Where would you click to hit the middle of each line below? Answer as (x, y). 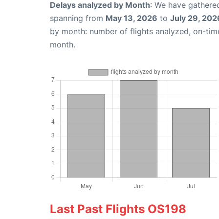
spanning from (78, 18)
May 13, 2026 (131, 18)
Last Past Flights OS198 (118, 209)
